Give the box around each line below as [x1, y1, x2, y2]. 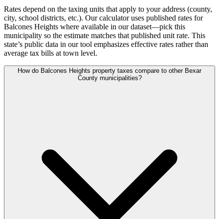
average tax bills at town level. [4, 49, 97, 58]
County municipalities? [77, 74, 142, 82]
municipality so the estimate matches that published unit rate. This [4, 31, 205, 40]
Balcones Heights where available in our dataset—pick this [4, 22, 185, 31]
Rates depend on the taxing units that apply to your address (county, [4, 5, 212, 14]
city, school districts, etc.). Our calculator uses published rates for [4, 14, 203, 22]
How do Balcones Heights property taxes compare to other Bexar [18, 67, 201, 75]
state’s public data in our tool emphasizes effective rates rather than [4, 40, 208, 49]
